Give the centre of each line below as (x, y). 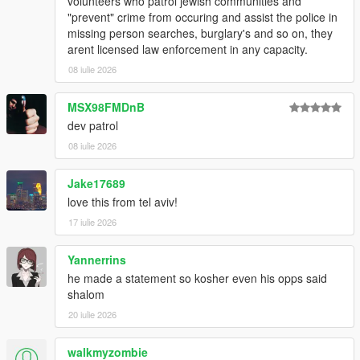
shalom (86, 295)
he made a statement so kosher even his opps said (197, 278)
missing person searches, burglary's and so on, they (200, 33)
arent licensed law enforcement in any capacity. (188, 49)
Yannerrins (97, 260)
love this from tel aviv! (123, 202)
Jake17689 (96, 184)
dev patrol (93, 126)
